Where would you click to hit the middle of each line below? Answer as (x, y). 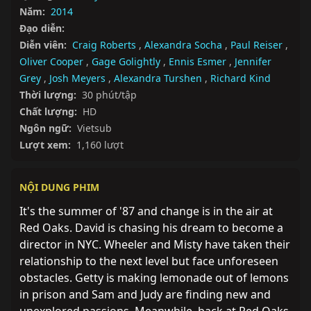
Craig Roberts (104, 45)
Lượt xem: (45, 145)
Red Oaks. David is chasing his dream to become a (151, 228)
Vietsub (94, 128)
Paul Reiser (257, 45)
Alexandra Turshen (158, 78)
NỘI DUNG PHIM (59, 187)
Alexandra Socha (183, 45)
